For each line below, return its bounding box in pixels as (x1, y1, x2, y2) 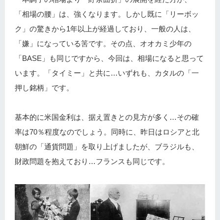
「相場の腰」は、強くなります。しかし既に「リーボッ (15, 10, 199, 18)
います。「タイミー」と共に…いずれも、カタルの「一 (15, 69, 199, 77)
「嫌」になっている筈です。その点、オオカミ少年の (15, 39, 192, 48)
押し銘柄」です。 (15, 83, 74, 92)
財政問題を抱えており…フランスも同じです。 (15, 157, 169, 165)
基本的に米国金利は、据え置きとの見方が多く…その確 (15, 113, 199, 121)
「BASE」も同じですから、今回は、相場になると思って (15, 54, 204, 62)
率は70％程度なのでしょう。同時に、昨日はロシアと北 (15, 128, 199, 136)
